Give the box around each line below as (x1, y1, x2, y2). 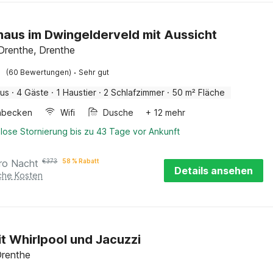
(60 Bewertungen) (6, 68, 72, 77)
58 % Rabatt (62, 157, 100, 165)
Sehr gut (79, 68, 110, 77)
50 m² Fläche (172, 87, 225, 97)
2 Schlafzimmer (104, 87, 165, 97)
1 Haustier (56, 87, 97, 97)
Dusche (103, 107, 134, 118)
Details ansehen (174, 165, 253, 177)
